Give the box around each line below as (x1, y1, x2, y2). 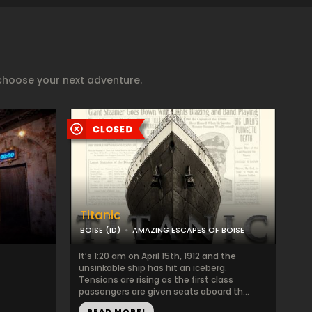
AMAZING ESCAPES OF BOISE (132, 224, 244, 235)
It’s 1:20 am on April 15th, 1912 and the (79, 250, 236, 262)
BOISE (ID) (80, 224, 120, 235)
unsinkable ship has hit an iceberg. (79, 262, 227, 274)
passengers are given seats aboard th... (79, 286, 249, 297)
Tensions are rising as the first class (79, 274, 233, 286)
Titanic (80, 207, 121, 224)
